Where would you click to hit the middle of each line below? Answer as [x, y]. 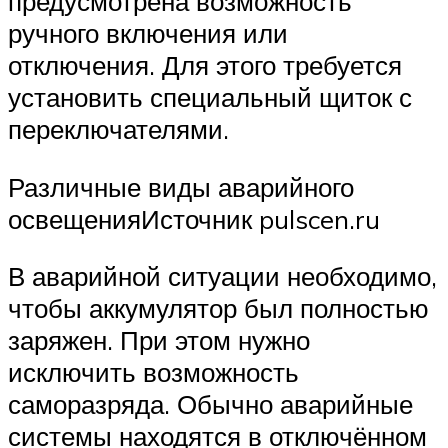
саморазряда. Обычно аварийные [210, 404]
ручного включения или [148, 33]
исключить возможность [153, 372]
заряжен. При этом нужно [159, 340]
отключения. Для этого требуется [205, 65]
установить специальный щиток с [210, 97]
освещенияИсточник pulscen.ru [194, 218]
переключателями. [118, 129]
